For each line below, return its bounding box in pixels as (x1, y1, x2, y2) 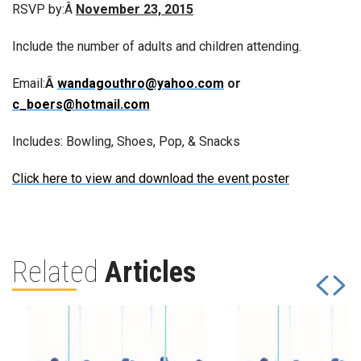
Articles (105, 255, 196, 289)
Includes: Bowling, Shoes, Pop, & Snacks (12, 134, 240, 149)
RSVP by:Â (12, 2, 76, 17)
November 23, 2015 (76, 2, 193, 17)
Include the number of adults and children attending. (12, 39, 301, 54)
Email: (12, 76, 45, 91)
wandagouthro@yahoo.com (57, 76, 224, 91)
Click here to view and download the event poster (12, 171, 289, 186)
